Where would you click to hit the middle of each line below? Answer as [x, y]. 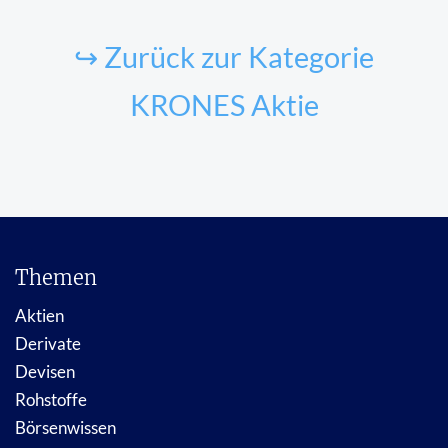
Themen [56, 277]
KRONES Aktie [224, 104]
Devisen [45, 371]
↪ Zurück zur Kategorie [224, 56]
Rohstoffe [51, 399]
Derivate [48, 343]
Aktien [39, 315]
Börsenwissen [65, 427]
